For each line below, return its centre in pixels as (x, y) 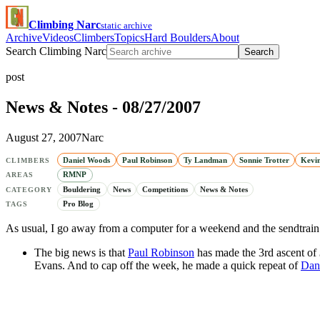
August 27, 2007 (44, 137)
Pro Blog (79, 203)
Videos (58, 37)
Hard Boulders (177, 37)
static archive (126, 25)
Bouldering (82, 189)
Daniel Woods (87, 160)
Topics (129, 37)
